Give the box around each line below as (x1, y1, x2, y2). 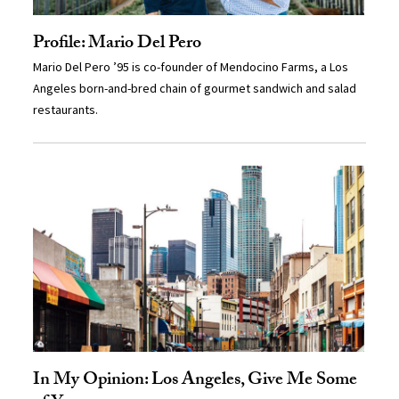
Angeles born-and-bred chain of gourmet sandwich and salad (33, 80, 357, 97)
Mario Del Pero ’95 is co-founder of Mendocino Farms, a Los (33, 59, 349, 76)
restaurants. (33, 102, 99, 118)
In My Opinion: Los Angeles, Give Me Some (33, 366, 358, 397)
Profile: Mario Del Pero (33, 29, 202, 61)
